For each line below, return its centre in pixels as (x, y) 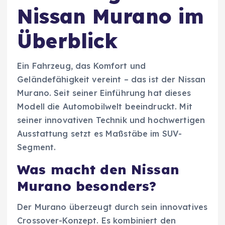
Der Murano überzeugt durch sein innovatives (113, 207)
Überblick (68, 40)
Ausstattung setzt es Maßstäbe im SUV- (100, 133)
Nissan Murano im (111, 16)
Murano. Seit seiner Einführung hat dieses (104, 93)
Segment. (37, 147)
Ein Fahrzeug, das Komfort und (82, 66)
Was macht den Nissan (98, 169)
